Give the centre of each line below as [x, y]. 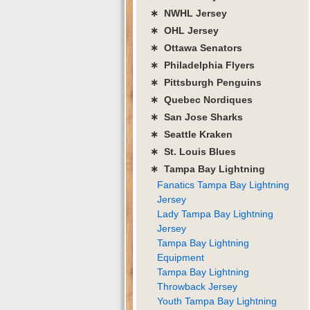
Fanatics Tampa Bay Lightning [223, 184]
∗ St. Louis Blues [193, 151]
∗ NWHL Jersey [189, 13]
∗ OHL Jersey [184, 30]
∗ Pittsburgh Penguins [206, 82]
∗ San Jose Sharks [197, 117]
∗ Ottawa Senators [196, 47]
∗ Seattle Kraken [191, 134]
